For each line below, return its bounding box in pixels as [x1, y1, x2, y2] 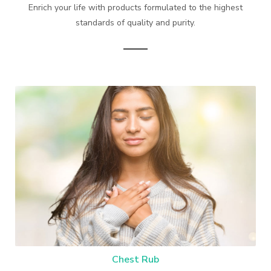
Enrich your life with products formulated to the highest [28, 1, 243, 13]
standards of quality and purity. [76, 16, 195, 28]
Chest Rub [112, 252, 159, 266]
